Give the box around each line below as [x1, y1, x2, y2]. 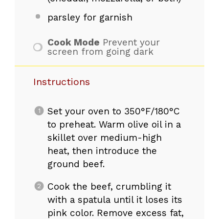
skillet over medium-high [47, 132, 162, 144]
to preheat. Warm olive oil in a [47, 119, 181, 131]
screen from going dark [47, 46, 153, 58]
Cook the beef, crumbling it [47, 181, 171, 193]
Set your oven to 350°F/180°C [47, 106, 180, 117]
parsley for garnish [47, 11, 132, 23]
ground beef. [47, 158, 105, 170]
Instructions [33, 76, 90, 88]
